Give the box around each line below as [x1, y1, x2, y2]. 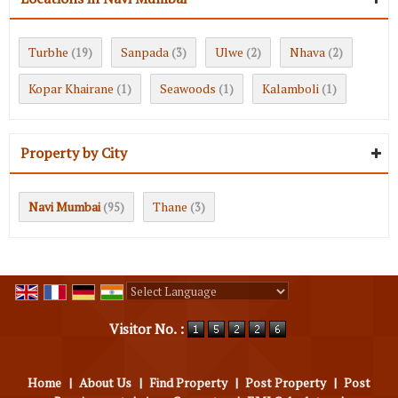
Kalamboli [262, 79, 319, 97]
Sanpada [121, 43, 169, 60]
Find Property [149, 374, 227, 392]
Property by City [20, 142, 127, 163]
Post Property [245, 374, 326, 392]
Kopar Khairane [28, 79, 114, 97]
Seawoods [160, 79, 216, 97]
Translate [234, 301, 289, 319]
